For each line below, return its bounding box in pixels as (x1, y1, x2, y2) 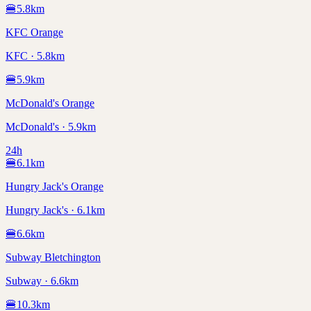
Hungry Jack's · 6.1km (6, 203, 105, 216)
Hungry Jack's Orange (6, 180, 103, 192)
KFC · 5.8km (6, 49, 65, 62)
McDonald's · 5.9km (6, 120, 96, 133)
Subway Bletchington (6, 251, 101, 263)
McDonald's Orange (6, 96, 94, 109)
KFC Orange (6, 26, 63, 38)
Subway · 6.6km (6, 274, 78, 287)
